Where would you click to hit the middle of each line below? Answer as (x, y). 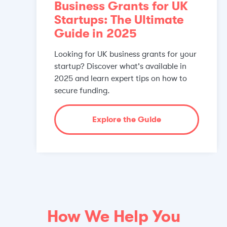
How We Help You (113, 216)
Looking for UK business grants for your (125, 54)
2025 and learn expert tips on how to (121, 78)
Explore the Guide (127, 119)
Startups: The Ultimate (119, 20)
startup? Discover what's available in (120, 66)
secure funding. (82, 90)
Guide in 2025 (96, 33)
